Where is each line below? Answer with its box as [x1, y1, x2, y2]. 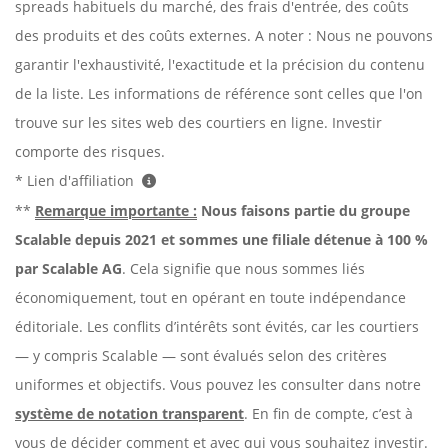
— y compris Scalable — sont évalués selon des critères [15, 345, 387, 365]
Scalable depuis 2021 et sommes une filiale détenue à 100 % [15, 229, 428, 249]
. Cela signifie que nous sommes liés [122, 258, 365, 278]
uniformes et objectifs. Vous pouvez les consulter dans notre [15, 374, 421, 394]
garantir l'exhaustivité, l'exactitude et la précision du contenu [15, 54, 425, 74]
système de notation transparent [15, 403, 244, 423]
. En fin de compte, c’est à [244, 403, 413, 423]
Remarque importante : [35, 200, 197, 220]
